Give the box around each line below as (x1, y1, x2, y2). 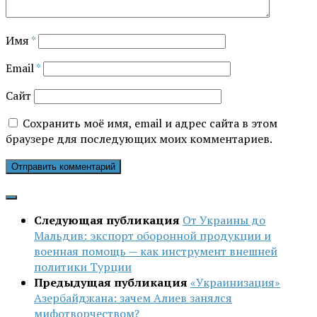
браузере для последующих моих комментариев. (6, 131, 272, 147)
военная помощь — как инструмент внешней (34, 243, 277, 260)
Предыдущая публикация (34, 275, 190, 291)
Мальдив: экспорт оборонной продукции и (34, 228, 271, 244)
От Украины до (183, 212, 265, 229)
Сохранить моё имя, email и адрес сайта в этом (23, 115, 277, 132)
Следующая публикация (34, 212, 183, 229)
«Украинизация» (190, 275, 280, 291)
